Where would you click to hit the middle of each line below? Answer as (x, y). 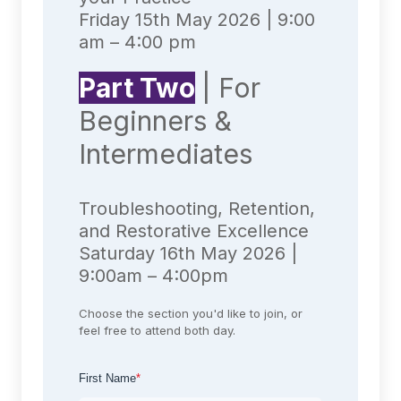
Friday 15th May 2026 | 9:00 (197, 19)
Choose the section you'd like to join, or (191, 313)
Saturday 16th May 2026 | (188, 253)
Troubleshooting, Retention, (197, 208)
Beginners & (155, 120)
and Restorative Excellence (194, 230)
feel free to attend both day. (157, 330)
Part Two (137, 87)
